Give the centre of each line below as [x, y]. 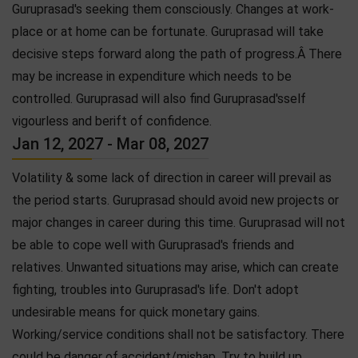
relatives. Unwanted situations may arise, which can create [175, 267]
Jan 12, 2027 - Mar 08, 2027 [110, 143]
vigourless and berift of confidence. [112, 121]
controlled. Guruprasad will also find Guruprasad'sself [159, 98]
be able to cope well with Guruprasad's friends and [153, 245]
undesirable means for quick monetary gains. [136, 312]
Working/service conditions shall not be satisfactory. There [178, 334]
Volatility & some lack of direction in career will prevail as [172, 177]
